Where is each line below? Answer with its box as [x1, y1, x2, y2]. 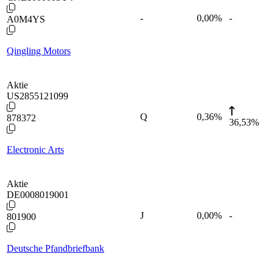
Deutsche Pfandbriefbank [7, 243, 104, 253]
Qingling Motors [7, 45, 71, 56]
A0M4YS [7, 13, 45, 24]
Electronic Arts [7, 144, 64, 155]
